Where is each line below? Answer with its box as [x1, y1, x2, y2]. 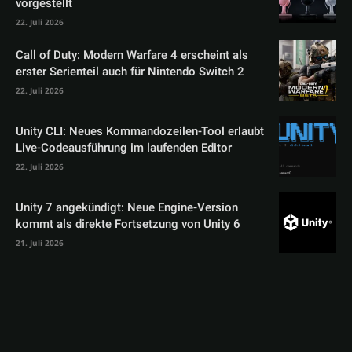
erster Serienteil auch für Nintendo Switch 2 [16, 63, 244, 81]
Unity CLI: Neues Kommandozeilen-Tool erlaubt [16, 123, 264, 141]
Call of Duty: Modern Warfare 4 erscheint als [16, 46, 248, 64]
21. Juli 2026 [16, 237, 64, 249]
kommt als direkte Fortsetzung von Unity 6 [16, 215, 240, 233]
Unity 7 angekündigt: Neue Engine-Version [16, 199, 238, 217]
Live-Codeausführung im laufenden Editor [16, 139, 232, 157]
